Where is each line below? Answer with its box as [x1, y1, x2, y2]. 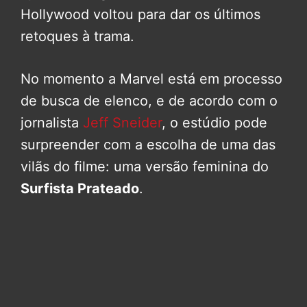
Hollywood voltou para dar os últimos [21, 5, 260, 23]
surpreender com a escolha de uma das [21, 136, 275, 153]
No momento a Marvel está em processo [21, 70, 282, 87]
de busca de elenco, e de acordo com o [21, 92, 278, 109]
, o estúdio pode [162, 114, 267, 131]
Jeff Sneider [83, 114, 162, 131]
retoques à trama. [21, 27, 134, 45]
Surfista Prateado [21, 180, 139, 197]
